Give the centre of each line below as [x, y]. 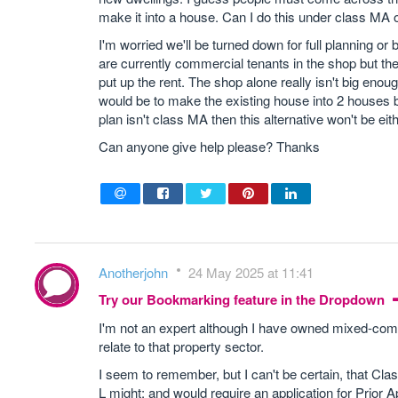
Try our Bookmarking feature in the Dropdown [243, 299]
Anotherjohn [135, 272]
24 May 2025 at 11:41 [251, 272]
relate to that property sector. [181, 346]
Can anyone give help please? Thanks [209, 146]
